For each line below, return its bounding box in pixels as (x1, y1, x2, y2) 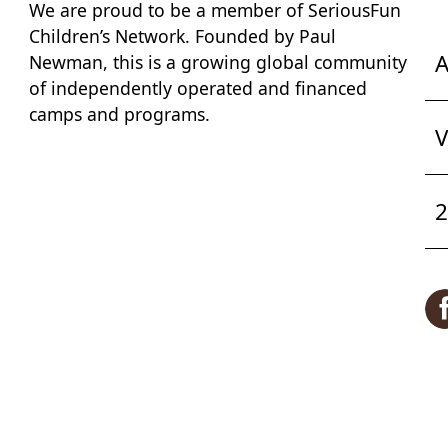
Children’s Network (28, 24, 185, 49)
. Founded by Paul (184, 24, 336, 49)
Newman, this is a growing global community (28, 50, 407, 75)
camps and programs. (28, 102, 210, 127)
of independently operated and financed (28, 76, 367, 101)
